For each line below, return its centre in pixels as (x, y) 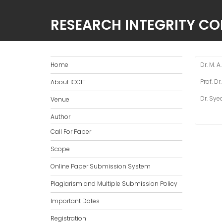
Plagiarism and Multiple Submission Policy (114, 184)
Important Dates (75, 201)
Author (60, 117)
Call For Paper (71, 132)
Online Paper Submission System (101, 166)
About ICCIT (68, 82)
